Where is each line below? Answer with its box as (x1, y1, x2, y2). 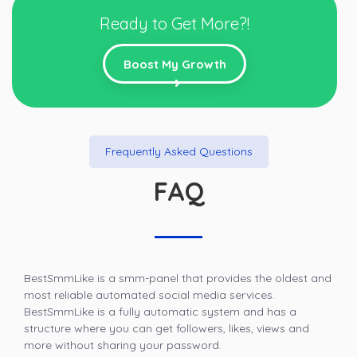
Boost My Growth (123, 57, 226, 73)
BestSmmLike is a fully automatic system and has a (24, 304, 296, 320)
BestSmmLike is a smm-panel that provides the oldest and (24, 271, 331, 286)
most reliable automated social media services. (24, 288, 275, 303)
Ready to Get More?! (100, 14, 249, 34)
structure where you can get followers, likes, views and (24, 321, 309, 336)
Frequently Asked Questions (104, 144, 253, 159)
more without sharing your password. (24, 338, 222, 353)
